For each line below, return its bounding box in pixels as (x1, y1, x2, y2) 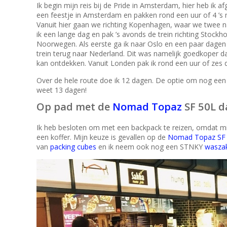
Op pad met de (36, 99, 112, 113)
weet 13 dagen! (36, 85, 87, 95)
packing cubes (50, 141, 96, 152)
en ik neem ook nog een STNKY (96, 141, 205, 152)
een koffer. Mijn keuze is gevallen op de (36, 132, 168, 142)
